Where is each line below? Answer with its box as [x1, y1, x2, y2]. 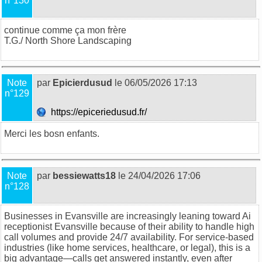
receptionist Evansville [4, 221, 98, 232]
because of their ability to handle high [98, 221, 254, 232]
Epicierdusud [53, 77, 112, 88]
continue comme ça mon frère [4, 25, 126, 35]
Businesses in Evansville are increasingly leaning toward [4, 211, 242, 221]
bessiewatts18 [53, 170, 116, 181]
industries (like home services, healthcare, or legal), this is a [4, 242, 250, 253]
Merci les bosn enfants [4, 128, 97, 139]
